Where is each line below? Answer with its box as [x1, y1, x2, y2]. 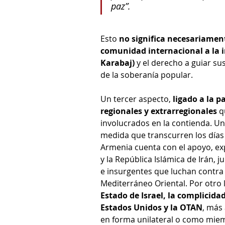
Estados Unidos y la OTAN [100, 202, 202, 213]
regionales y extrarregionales [100, 105, 217, 117]
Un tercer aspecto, [100, 93, 173, 105]
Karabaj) [100, 57, 137, 69]
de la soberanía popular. [100, 69, 193, 81]
